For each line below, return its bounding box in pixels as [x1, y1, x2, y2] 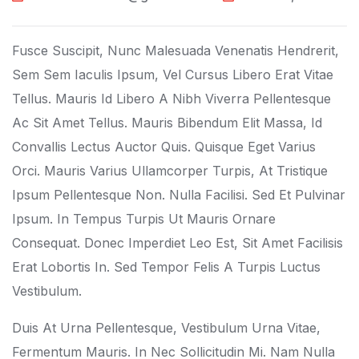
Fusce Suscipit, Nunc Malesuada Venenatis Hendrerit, [12, 42, 339, 58]
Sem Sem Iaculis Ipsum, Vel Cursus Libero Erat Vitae [12, 66, 333, 83]
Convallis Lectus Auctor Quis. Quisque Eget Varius [12, 138, 316, 155]
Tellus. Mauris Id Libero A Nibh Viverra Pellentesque [12, 90, 331, 107]
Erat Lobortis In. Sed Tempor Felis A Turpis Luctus [12, 258, 321, 275]
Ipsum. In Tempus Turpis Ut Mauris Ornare [12, 210, 276, 227]
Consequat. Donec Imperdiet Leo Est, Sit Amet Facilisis [12, 234, 343, 251]
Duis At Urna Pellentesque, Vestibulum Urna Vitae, [12, 319, 321, 336]
